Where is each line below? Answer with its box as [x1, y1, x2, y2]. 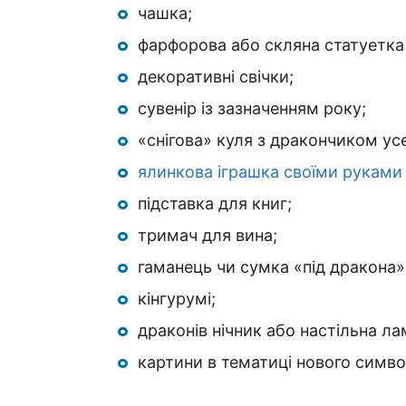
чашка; [138, 3, 192, 23]
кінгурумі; [138, 288, 216, 308]
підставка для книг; [138, 193, 292, 213]
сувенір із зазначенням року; [138, 98, 366, 118]
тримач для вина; [138, 225, 277, 245]
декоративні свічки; [138, 66, 294, 86]
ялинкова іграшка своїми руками [138, 161, 402, 181]
